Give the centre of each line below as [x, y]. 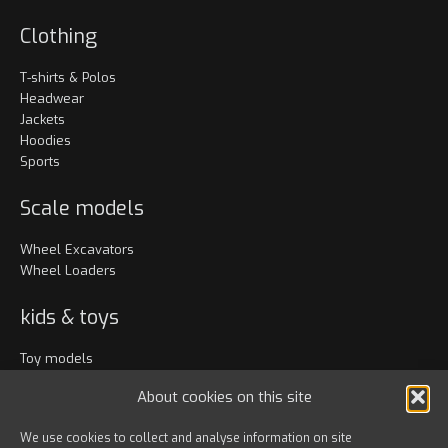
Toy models [56, 358]
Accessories [74, 426]
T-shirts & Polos [68, 77]
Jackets [42, 119]
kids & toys [69, 317]
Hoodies [45, 140]
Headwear [52, 98]
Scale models [82, 208]
